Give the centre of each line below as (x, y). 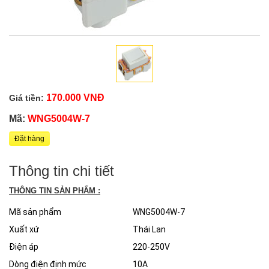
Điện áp (24, 246)
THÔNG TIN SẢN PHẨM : (55, 190)
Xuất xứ (24, 229)
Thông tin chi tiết (62, 171)
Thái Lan (149, 229)
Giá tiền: (26, 98)
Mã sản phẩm (35, 212)
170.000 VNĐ (74, 97)
